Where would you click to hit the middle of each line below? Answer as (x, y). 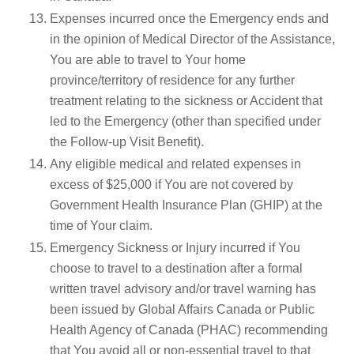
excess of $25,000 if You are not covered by (171, 184)
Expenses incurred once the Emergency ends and (189, 18)
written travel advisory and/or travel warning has (183, 288)
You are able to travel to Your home (148, 59)
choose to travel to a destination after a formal (176, 268)
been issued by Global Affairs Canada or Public (182, 309)
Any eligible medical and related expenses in (175, 164)
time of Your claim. (101, 225)
